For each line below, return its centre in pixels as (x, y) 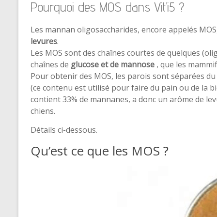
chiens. (43, 111)
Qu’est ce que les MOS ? (100, 151)
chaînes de (51, 64)
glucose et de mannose (114, 64)
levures (44, 41)
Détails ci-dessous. (64, 130)
